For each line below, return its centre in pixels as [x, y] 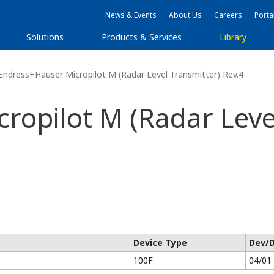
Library [233, 37]
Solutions [45, 37]
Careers [228, 15]
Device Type [160, 243]
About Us [185, 15]
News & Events [131, 15]
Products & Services [141, 37]
